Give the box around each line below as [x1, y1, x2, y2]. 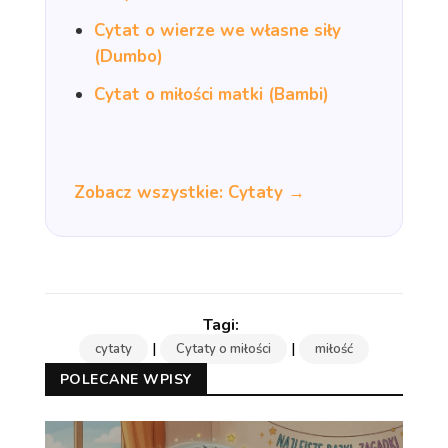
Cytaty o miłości [175, 339, 271, 358]
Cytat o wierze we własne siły [93, 18, 341, 42]
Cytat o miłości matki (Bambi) [93, 82, 329, 106]
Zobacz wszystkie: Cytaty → [73, 180, 305, 204]
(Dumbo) [93, 44, 163, 68]
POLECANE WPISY [59, 369, 192, 389]
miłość [314, 339, 353, 358]
